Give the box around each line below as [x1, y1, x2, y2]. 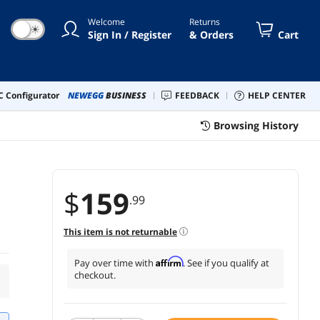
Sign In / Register [88, 27, 171, 41]
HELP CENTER [254, 89, 306, 101]
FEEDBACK [180, 89, 219, 101]
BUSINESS [106, 89, 146, 101]
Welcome [88, 15, 125, 28]
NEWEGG [68, 89, 104, 101]
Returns [189, 15, 220, 28]
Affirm [156, 255, 183, 267]
